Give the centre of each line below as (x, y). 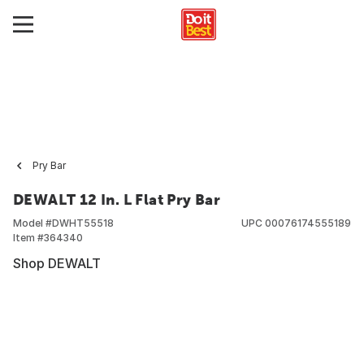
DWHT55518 (83, 223)
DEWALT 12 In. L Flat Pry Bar (117, 199)
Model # (32, 223)
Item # (28, 238)
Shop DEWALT (57, 263)
